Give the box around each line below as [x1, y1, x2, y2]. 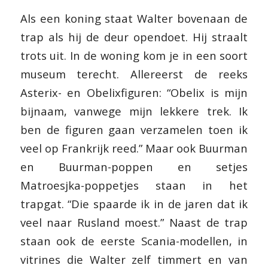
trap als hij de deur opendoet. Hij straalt [20, 29, 248, 44]
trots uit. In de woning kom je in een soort [20, 47, 248, 63]
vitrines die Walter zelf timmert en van [20, 251, 248, 267]
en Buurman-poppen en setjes [20, 159, 248, 174]
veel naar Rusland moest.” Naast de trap [20, 214, 248, 230]
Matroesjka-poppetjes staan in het [20, 177, 248, 193]
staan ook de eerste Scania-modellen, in [20, 233, 248, 248]
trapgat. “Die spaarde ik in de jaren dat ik [20, 196, 248, 211]
